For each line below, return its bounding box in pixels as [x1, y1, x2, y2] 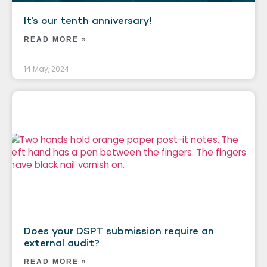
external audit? [24, 235, 100, 249]
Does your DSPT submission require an [24, 223, 214, 237]
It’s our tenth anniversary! [24, 13, 151, 27]
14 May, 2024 [24, 63, 69, 74]
